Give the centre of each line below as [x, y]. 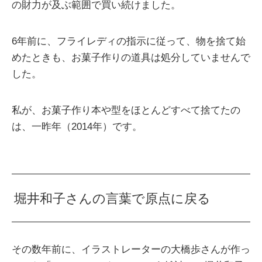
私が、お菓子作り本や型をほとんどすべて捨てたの [126, 111]
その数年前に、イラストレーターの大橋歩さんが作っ [131, 250]
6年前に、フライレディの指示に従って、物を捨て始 [129, 42]
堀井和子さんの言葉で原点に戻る [113, 199]
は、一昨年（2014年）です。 [77, 127]
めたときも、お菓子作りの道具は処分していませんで [131, 58]
